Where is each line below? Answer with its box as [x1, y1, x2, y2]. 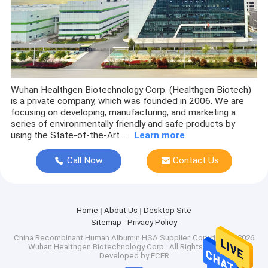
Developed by [99, 251, 151, 261]
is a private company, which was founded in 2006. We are [10, 95, 244, 106]
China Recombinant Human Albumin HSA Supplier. [14, 233, 193, 243]
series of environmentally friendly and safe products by [10, 118, 235, 129]
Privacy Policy [127, 217, 177, 227]
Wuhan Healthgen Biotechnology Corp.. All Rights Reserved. [28, 242, 240, 252]
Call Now [67, 155, 103, 166]
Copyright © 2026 [193, 233, 254, 243]
